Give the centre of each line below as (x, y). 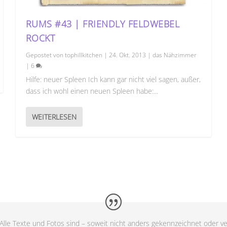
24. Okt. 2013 (127, 55)
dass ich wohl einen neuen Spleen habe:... (92, 91)
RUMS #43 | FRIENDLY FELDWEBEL (103, 24)
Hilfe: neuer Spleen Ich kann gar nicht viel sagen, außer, (113, 80)
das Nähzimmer (174, 55)
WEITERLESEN (54, 117)
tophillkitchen (83, 55)
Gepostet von (45, 55)
